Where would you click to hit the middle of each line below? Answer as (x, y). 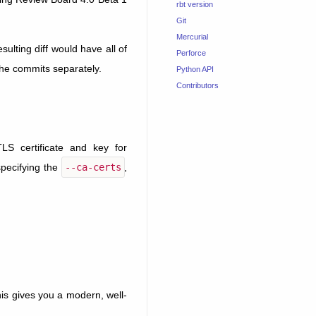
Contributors (197, 86)
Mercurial (192, 37)
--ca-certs (93, 167)
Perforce (191, 53)
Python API (195, 69)
